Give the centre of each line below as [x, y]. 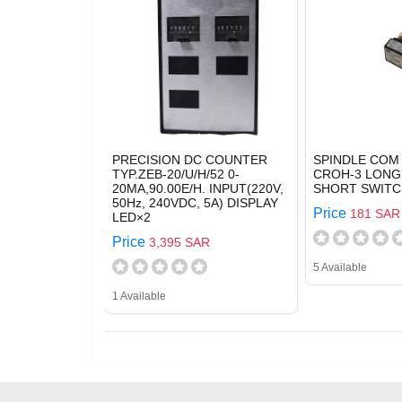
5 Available [340, 267]
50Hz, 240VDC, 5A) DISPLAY [195, 203]
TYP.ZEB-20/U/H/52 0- [176, 174]
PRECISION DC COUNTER [190, 160]
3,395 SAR [179, 242]
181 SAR [375, 214]
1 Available [139, 296]
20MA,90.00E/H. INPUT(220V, [198, 188]
